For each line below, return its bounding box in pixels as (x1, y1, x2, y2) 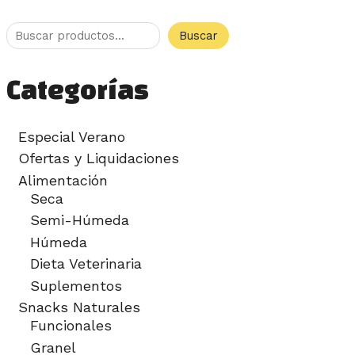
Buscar (179, 29, 218, 44)
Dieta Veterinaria (29, 255, 142, 273)
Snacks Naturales (17, 299, 140, 316)
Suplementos (29, 277, 122, 294)
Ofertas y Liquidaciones (17, 150, 179, 167)
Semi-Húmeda (29, 212, 129, 229)
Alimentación (17, 171, 108, 189)
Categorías (6, 73, 149, 104)
